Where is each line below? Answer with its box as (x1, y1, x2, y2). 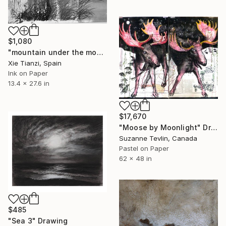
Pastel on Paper (119, 144, 169, 153)
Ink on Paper (8, 69, 48, 78)
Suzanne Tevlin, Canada (119, 134, 197, 143)
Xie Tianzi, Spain (8, 59, 62, 68)
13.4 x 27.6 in (8, 79, 49, 88)
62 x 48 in (119, 154, 152, 163)
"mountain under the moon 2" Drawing (96, 48, 103, 57)
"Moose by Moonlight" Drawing (210, 123, 217, 132)
